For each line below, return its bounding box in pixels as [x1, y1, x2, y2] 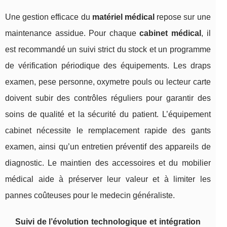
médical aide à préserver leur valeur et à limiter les [5, 175, 211, 184]
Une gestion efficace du [5, 13, 92, 22]
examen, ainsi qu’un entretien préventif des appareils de [5, 142, 211, 152]
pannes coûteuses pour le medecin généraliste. [5, 191, 175, 200]
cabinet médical [139, 29, 202, 38]
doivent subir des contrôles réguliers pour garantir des [5, 94, 211, 103]
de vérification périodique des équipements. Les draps [5, 61, 211, 70]
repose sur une [155, 13, 211, 22]
